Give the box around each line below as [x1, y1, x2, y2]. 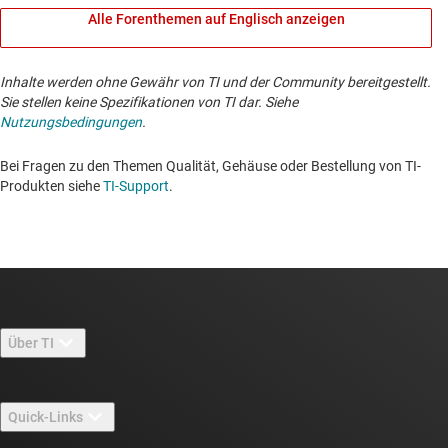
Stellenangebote [40, 427, 140, 444]
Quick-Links [8, 408, 83, 425]
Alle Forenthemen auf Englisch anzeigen [87, 11, 345, 28]
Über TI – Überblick [40, 383, 156, 400]
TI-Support [103, 178, 169, 195]
